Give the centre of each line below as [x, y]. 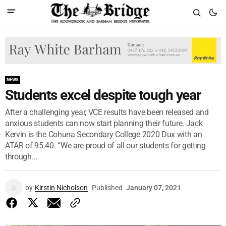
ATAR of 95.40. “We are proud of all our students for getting [105, 145]
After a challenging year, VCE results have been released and [107, 112]
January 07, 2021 [154, 187]
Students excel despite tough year [103, 95]
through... [21, 156]
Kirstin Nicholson [61, 187]
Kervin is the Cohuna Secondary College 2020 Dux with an [104, 134]
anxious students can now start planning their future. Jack [104, 123]
